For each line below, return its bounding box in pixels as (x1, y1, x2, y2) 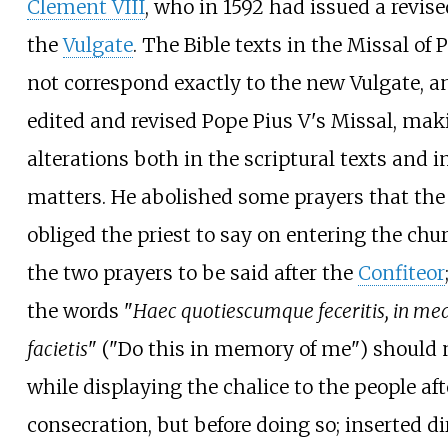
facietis (26, 336, 88, 361)
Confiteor (357, 260, 445, 285)
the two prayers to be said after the (26, 260, 358, 285)
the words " (26, 298, 133, 323)
